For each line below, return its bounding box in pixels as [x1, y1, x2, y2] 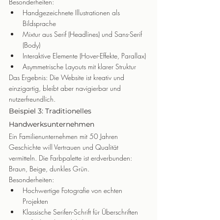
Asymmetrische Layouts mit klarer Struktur [23, 62, 136, 71]
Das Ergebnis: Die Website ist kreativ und [9, 73, 126, 82]
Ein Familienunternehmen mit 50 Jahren [9, 132, 120, 141]
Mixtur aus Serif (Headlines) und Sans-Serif [23, 29, 144, 39]
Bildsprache [23, 19, 56, 28]
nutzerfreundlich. [9, 94, 55, 104]
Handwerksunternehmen [9, 120, 94, 129]
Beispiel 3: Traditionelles [9, 107, 93, 115]
